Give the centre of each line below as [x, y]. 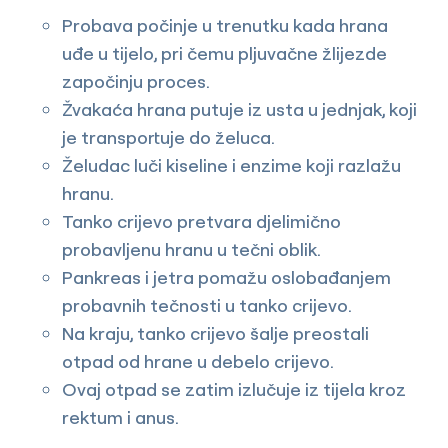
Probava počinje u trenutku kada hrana [225, 26]
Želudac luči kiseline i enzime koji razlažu [231, 166]
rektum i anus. [120, 418]
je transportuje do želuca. [168, 138]
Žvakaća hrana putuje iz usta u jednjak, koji [239, 110]
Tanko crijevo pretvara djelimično [201, 222]
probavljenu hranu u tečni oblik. [191, 250]
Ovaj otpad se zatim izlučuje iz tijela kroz [234, 390]
